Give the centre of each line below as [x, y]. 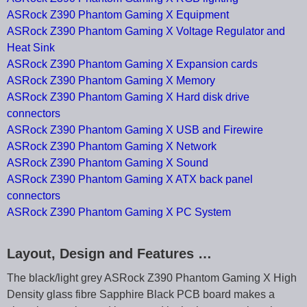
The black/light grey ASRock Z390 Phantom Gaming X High [152, 278]
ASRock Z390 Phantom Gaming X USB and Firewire [135, 130]
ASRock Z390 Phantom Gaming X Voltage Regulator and [146, 32]
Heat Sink [31, 48]
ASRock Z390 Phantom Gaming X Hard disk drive [128, 97]
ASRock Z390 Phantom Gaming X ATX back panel [130, 180]
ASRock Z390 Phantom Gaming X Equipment [118, 15]
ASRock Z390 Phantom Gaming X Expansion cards [132, 64]
